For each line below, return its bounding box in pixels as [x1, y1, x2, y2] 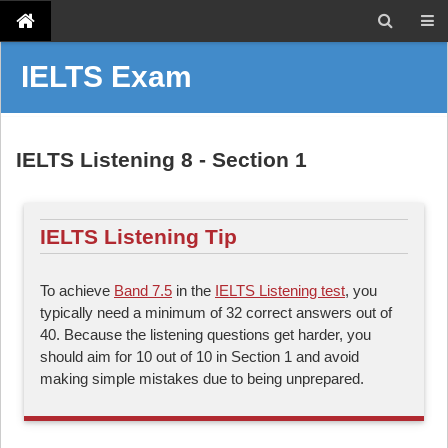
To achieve [40, 281, 114, 299]
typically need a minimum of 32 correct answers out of [40, 303, 392, 321]
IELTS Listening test [215, 281, 345, 299]
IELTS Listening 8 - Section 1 [16, 148, 307, 171]
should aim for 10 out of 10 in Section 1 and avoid [40, 347, 359, 365]
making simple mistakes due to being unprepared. [40, 369, 364, 387]
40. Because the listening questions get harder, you [40, 325, 371, 343]
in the [172, 281, 215, 299]
